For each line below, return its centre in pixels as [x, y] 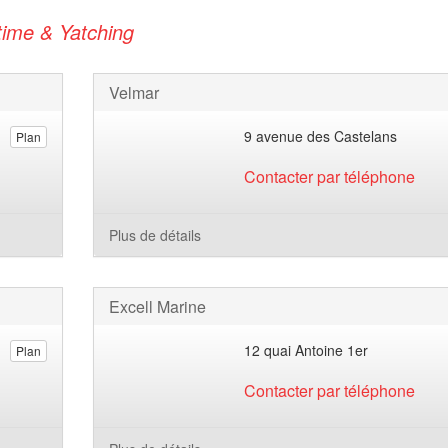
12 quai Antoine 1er [306, 350]
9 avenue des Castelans [321, 136]
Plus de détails [154, 235]
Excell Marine [157, 306]
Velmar [133, 92]
